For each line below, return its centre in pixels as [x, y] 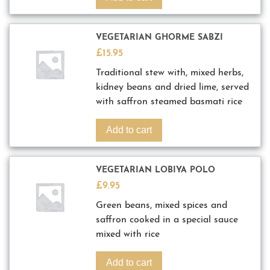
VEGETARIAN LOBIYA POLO [156, 171]
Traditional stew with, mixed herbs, [170, 73]
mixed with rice [128, 235]
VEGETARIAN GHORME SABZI [160, 38]
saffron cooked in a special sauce [167, 220]
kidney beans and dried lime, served [173, 88]
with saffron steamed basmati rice [169, 102]
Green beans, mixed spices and [162, 206]
